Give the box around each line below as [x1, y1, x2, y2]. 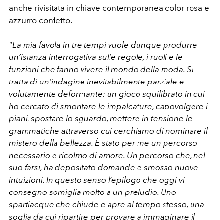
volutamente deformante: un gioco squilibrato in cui [9, 88, 205, 99]
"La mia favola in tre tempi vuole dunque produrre [9, 39, 197, 50]
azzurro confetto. [9, 15, 76, 25]
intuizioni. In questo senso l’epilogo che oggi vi [9, 174, 185, 185]
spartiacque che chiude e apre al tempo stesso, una [9, 199, 204, 209]
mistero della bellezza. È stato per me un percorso [9, 137, 197, 148]
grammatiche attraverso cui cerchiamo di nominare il [9, 125, 208, 136]
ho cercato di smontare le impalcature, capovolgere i [9, 101, 208, 111]
